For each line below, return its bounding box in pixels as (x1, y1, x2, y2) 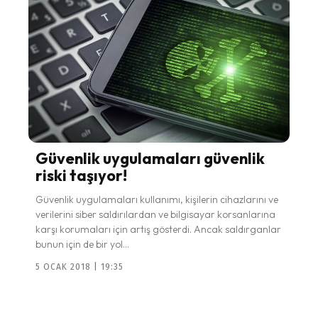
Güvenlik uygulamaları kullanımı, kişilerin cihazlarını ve (35, 192, 278, 206)
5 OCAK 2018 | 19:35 (35, 261, 124, 272)
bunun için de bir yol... (35, 237, 129, 251)
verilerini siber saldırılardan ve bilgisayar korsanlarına (35, 207, 275, 221)
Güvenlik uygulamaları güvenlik (35, 148, 265, 168)
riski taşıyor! (35, 165, 127, 185)
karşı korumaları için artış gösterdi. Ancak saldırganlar (35, 222, 281, 236)
